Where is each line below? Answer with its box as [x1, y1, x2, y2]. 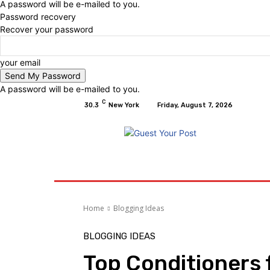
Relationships [121, 161, 175, 171]
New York [108, 101, 139, 109]
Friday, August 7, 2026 [157, 101, 233, 109]
